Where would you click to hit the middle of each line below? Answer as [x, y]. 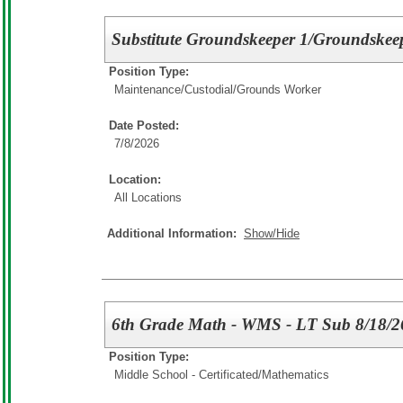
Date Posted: [144, 126]
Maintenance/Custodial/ [175, 90]
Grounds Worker [279, 90]
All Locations [148, 198]
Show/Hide [272, 234]
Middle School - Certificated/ [188, 375]
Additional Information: [175, 234]
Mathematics [296, 375]
